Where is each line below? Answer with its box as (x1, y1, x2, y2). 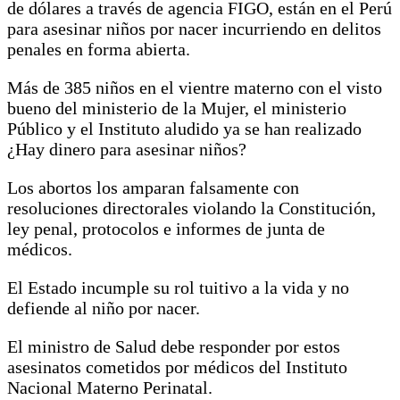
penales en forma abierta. (7, 38, 190, 59)
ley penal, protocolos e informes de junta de (7, 218, 325, 238)
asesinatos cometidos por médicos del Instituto (7, 356, 347, 377)
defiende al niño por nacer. (7, 297, 200, 318)
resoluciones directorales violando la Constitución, (7, 197, 376, 218)
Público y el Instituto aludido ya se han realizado (7, 118, 362, 138)
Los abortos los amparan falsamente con (7, 177, 299, 197)
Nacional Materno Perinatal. (7, 377, 212, 397)
